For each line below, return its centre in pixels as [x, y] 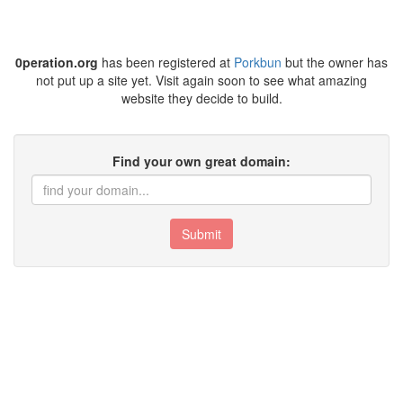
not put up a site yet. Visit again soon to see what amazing [201, 80]
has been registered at [166, 62]
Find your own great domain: [201, 161]
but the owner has [335, 62]
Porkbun [258, 62]
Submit [201, 234]
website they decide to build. [201, 98]
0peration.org [57, 62]
